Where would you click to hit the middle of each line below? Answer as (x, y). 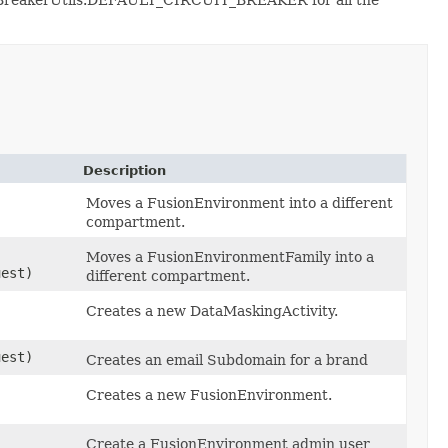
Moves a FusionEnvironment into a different (239, 202)
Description (124, 170)
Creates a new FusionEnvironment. (209, 394)
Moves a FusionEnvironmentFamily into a (230, 256)
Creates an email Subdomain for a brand (227, 359)
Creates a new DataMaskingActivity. (212, 310)
